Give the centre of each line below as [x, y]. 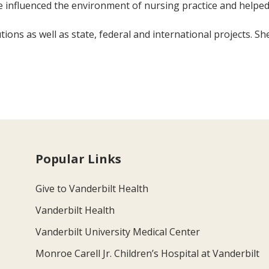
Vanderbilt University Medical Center [118, 231]
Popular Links [79, 159]
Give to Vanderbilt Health [92, 188]
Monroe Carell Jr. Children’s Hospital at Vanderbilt [148, 253]
